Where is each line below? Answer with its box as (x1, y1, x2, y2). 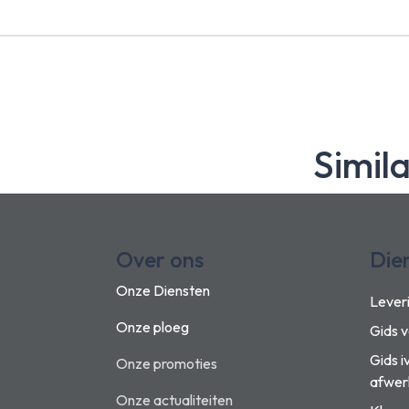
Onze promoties (116, 354, 217, 372)
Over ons (116, 246, 204, 273)
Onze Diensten (116, 281, 210, 299)
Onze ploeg (116, 318, 189, 336)
